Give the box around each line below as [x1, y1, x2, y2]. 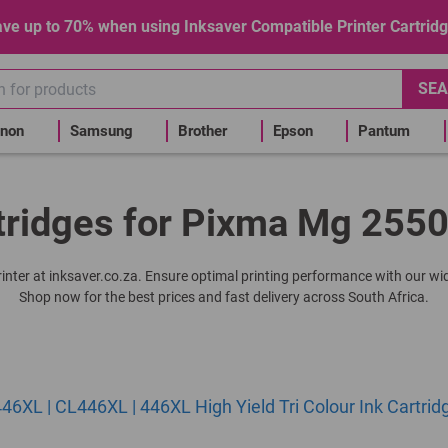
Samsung [69, 122, 133, 140]
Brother [178, 122, 227, 140]
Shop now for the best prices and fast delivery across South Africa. [19, 289, 429, 305]
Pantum [358, 122, 410, 140]
